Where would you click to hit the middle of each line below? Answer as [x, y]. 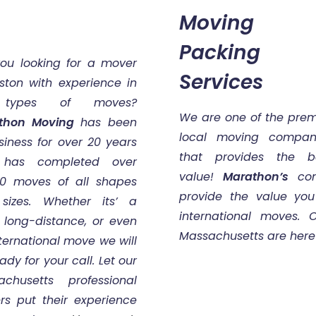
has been [109, 122]
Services [221, 82]
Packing [220, 52]
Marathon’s [256, 176]
